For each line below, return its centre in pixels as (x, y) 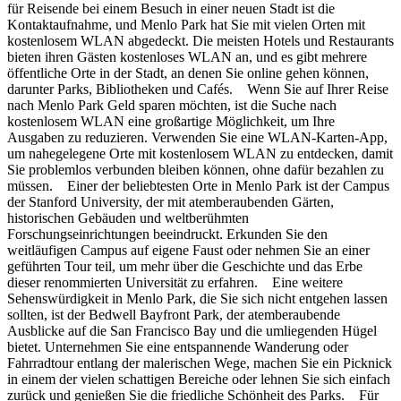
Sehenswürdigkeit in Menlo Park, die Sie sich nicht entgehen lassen (197, 299)
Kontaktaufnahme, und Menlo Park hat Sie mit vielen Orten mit (186, 25)
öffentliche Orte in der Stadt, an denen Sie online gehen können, (188, 73)
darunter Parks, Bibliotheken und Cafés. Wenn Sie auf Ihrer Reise (198, 90)
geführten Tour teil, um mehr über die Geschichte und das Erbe (185, 267)
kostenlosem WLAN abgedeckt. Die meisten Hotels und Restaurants (200, 41)
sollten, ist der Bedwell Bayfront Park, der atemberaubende (174, 315)
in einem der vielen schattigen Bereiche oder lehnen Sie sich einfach (199, 380)
